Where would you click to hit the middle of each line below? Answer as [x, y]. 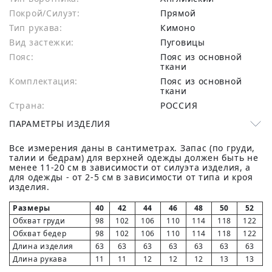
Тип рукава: [36, 28]
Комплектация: [44, 81]
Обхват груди [39, 221]
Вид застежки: [42, 42]
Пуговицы [186, 42]
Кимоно [181, 28]
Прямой [181, 13]
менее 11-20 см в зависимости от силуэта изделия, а [130, 167]
